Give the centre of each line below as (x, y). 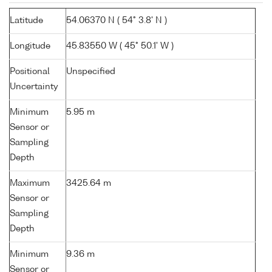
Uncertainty (34, 87)
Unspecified (91, 72)
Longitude (30, 46)
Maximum (30, 184)
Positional (30, 72)
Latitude (26, 21)
